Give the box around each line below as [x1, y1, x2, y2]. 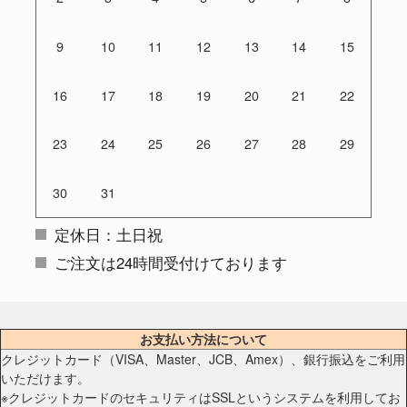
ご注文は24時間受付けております [55, 251, 288, 273]
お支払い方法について [140, 329, 267, 348]
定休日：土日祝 [55, 223, 164, 245]
